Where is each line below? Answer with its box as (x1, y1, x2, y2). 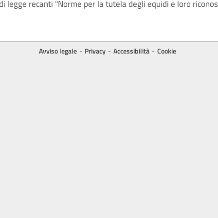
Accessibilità (113, 46, 149, 56)
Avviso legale (38, 46, 77, 56)
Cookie (157, 46, 176, 56)
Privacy (84, 46, 106, 56)
